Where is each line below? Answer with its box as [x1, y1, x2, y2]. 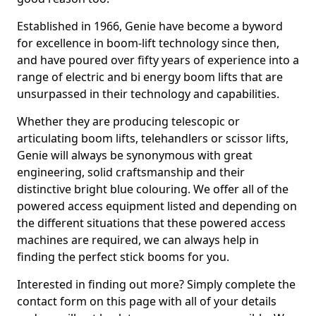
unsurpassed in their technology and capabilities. [17, 86, 279, 102]
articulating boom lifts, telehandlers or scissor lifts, [17, 130, 288, 146]
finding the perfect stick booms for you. [17, 249, 229, 265]
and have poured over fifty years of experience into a [17, 52, 299, 68]
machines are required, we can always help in [17, 232, 259, 248]
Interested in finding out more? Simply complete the [17, 276, 296, 292]
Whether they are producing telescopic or [17, 114, 240, 129]
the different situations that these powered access [17, 215, 286, 231]
